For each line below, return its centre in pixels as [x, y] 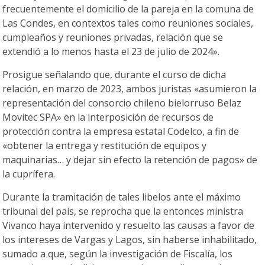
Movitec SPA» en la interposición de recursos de [108, 117]
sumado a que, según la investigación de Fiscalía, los [118, 254]
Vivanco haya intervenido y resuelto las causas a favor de [129, 226]
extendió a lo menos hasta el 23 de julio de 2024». [111, 52]
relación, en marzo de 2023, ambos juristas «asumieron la [130, 89]
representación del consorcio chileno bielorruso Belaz [122, 103]
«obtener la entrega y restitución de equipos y [105, 146]
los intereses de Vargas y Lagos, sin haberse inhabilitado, [130, 240]
